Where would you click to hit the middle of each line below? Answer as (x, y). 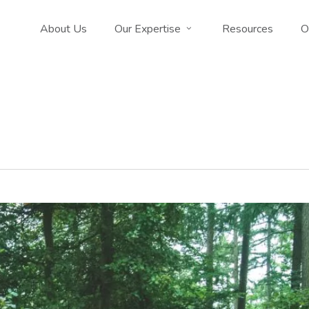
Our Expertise (148, 29)
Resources (248, 29)
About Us (63, 29)
